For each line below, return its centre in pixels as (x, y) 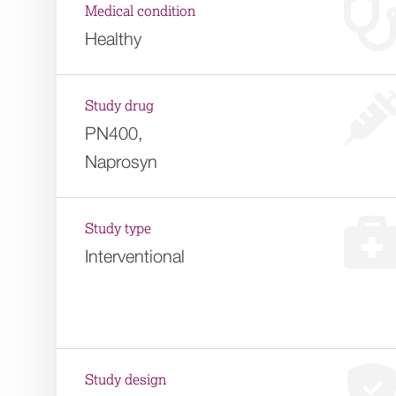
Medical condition (140, 11)
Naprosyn (121, 161)
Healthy (113, 38)
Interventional (135, 256)
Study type (118, 229)
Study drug (119, 106)
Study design (126, 380)
